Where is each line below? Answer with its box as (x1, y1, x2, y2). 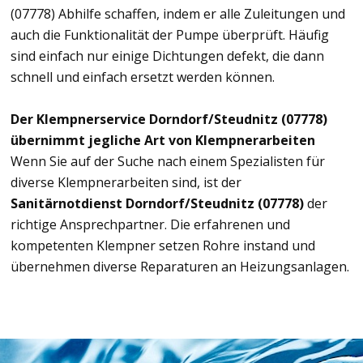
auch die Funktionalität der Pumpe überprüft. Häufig (11, 26, 329, 45)
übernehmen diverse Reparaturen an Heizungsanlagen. (11, 258, 349, 276)
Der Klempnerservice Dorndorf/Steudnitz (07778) (11, 110, 327, 129)
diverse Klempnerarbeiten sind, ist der (11, 173, 241, 192)
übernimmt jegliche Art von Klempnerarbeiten (11, 131, 315, 150)
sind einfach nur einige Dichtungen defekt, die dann (11, 47, 324, 66)
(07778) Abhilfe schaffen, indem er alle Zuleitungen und (11, 5, 345, 23)
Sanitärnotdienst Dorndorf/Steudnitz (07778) (11, 194, 304, 213)
